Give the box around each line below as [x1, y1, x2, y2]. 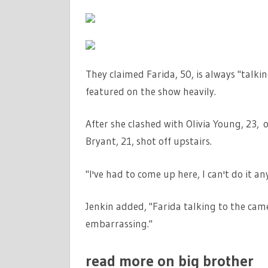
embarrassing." [85, 217, 153, 230]
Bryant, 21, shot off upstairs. [85, 135, 212, 147]
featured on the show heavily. [85, 84, 216, 98]
